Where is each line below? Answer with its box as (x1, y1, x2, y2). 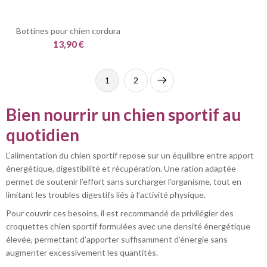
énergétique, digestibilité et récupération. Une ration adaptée (6, 163, 236, 174)
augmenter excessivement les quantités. (6, 247, 158, 258)
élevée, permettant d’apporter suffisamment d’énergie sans (6, 234, 228, 245)
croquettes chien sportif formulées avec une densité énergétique (6, 221, 250, 232)
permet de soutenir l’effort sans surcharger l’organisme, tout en (6, 176, 241, 187)
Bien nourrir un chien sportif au (6, 104, 241, 125)
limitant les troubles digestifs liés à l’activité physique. (6, 190, 206, 200)
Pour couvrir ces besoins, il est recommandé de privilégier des (6, 208, 234, 219)
